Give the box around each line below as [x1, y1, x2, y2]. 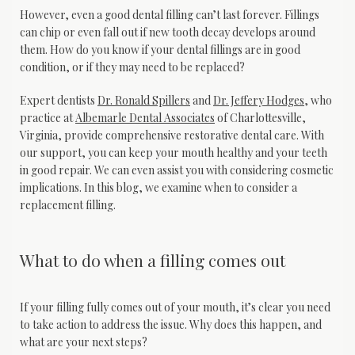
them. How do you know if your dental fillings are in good [20, 41, 300, 57]
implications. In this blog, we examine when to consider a [20, 179, 297, 195]
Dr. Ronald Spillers [97, 92, 190, 108]
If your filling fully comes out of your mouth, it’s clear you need [20, 299, 330, 315]
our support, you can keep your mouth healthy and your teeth [20, 144, 327, 160]
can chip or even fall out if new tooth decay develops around [20, 24, 315, 40]
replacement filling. [20, 197, 116, 212]
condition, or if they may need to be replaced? [20, 59, 245, 74]
